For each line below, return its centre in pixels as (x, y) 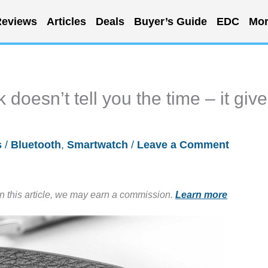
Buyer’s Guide (170, 21)
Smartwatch (98, 145)
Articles (66, 21)
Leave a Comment (183, 145)
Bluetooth (36, 145)
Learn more (201, 194)
